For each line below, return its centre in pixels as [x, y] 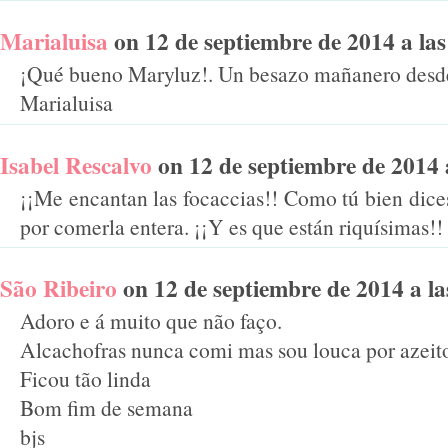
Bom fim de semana [106, 408]
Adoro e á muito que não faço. [151, 321]
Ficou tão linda [85, 379]
